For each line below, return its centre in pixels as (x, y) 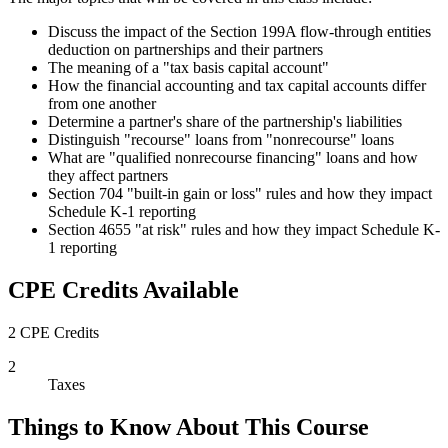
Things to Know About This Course (188, 427)
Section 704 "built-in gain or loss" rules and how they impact (240, 194)
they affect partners (108, 176)
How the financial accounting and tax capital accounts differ (237, 86)
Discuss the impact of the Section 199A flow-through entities (239, 32)
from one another (102, 104)
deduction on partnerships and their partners (185, 50)
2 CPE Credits (53, 333)
